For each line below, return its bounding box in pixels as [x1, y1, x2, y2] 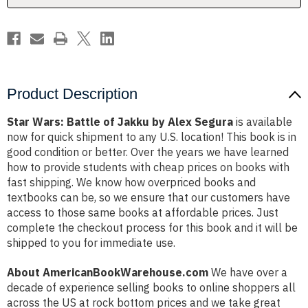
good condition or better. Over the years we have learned [7, 145, 289, 159]
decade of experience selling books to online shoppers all [7, 280, 296, 295]
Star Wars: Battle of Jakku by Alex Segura [7, 115, 233, 129]
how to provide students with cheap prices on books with [7, 160, 289, 175]
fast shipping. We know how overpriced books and [7, 175, 256, 190]
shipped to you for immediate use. [7, 236, 175, 250]
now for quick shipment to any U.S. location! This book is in [7, 130, 296, 144]
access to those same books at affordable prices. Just [7, 206, 278, 220]
